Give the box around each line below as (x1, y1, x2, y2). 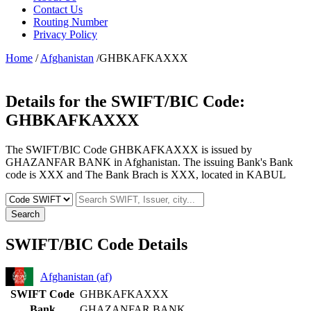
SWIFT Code (10, 288, 74, 301)
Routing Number (33, 15, 108, 28)
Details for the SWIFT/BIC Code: (6, 92, 245, 110)
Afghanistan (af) (40, 270, 112, 283)
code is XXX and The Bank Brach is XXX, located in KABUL (6, 168, 286, 180)
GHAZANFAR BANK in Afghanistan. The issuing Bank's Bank (6, 155, 293, 168)
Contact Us (33, 3, 83, 15)
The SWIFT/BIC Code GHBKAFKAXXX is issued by (6, 143, 252, 155)
